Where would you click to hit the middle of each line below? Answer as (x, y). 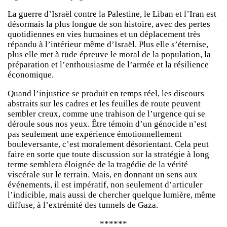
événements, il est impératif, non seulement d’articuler (105, 185)
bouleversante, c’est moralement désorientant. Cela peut (108, 144)
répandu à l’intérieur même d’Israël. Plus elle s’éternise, (108, 45)
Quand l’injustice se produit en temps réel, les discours (106, 94)
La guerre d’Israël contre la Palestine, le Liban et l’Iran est (112, 14)
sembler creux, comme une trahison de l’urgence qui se (106, 114)
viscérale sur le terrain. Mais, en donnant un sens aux (103, 175)
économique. (31, 75)
